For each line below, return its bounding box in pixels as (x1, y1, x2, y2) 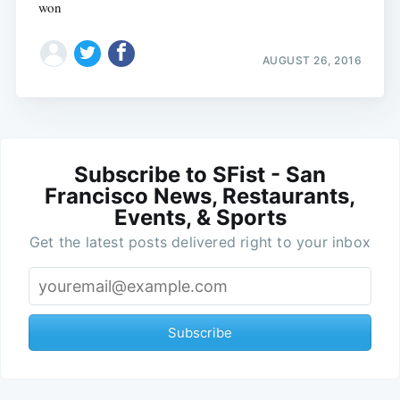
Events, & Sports (113, 204, 287, 230)
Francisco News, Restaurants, (45, 182, 355, 209)
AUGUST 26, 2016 (262, 53, 362, 67)
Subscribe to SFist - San (74, 161, 326, 187)
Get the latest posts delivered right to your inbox (29, 232, 371, 251)
